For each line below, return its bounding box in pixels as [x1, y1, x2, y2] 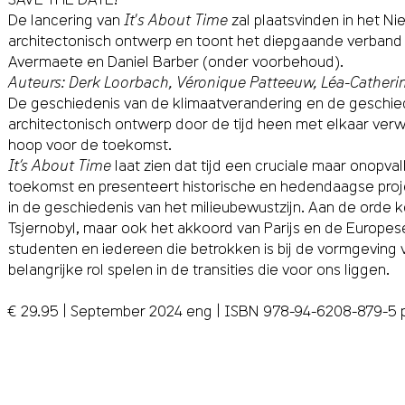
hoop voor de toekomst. [7, 132, 172, 155]
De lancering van [7, 7, 124, 31]
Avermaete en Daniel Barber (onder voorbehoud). [7, 49, 344, 72]
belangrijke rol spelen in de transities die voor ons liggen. [7, 257, 390, 280]
